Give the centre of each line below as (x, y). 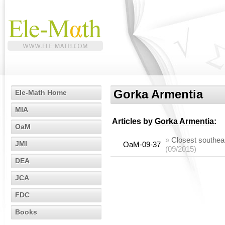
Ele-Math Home (41, 92)
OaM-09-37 (142, 144)
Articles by (133, 121)
